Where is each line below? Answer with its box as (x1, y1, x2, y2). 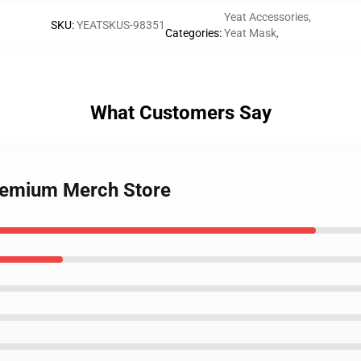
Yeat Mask (223, 27, 276, 39)
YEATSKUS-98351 (76, 19, 165, 31)
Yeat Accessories (223, 10, 309, 23)
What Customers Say (89, 102, 272, 124)
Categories (164, 27, 219, 39)
